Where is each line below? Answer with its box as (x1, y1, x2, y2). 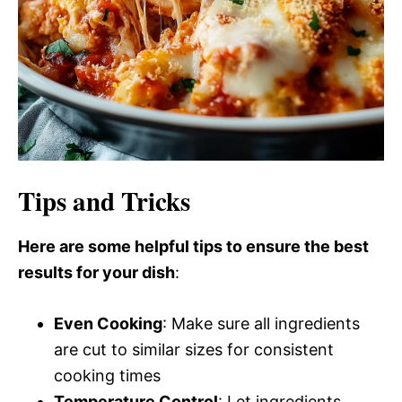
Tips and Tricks (18, 182, 190, 221)
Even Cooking (54, 314, 162, 334)
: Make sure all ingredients (162, 314, 360, 334)
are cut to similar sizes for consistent (54, 340, 334, 360)
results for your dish (18, 263, 175, 283)
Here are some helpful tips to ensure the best (18, 237, 369, 257)
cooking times (54, 366, 161, 386)
